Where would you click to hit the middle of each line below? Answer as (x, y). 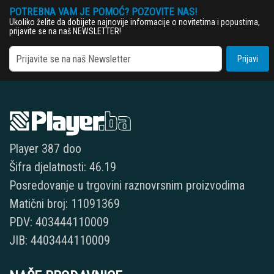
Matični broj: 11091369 (65, 204)
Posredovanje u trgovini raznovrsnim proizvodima (127, 186)
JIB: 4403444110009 (60, 241)
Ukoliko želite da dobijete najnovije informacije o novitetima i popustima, (135, 22)
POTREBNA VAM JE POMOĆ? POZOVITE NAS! (103, 12)
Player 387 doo (45, 149)
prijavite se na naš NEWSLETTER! (65, 31)
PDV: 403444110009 (59, 222)
